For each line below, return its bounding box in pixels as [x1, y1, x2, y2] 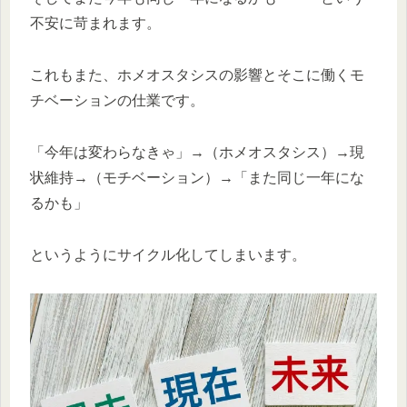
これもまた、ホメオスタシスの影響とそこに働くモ [30, 66, 364, 83]
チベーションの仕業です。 [30, 92, 204, 108]
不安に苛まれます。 [30, 15, 161, 32]
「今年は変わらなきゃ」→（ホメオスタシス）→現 [30, 144, 364, 160]
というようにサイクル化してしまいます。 [30, 246, 306, 263]
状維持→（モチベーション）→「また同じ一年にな [30, 169, 364, 185]
